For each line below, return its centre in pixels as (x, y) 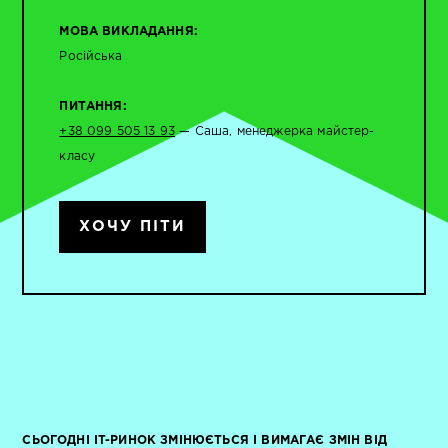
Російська (90, 56)
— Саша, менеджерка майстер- (275, 131)
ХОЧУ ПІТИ (133, 226)
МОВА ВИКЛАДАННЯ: (128, 31)
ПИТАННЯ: (95, 106)
